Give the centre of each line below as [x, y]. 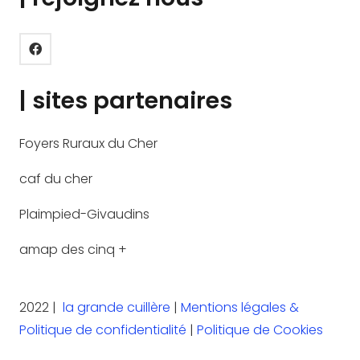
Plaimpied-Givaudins [84, 215]
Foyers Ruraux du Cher [88, 144]
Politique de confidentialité [104, 330]
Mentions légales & [240, 308]
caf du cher [56, 179]
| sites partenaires [126, 100]
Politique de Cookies [262, 330]
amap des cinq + [73, 250]
